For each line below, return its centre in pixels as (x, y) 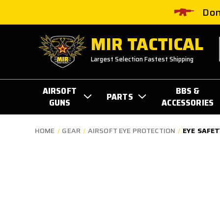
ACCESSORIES (188, 102)
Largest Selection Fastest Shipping (142, 59)
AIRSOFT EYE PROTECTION (132, 130)
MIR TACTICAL (147, 44)
